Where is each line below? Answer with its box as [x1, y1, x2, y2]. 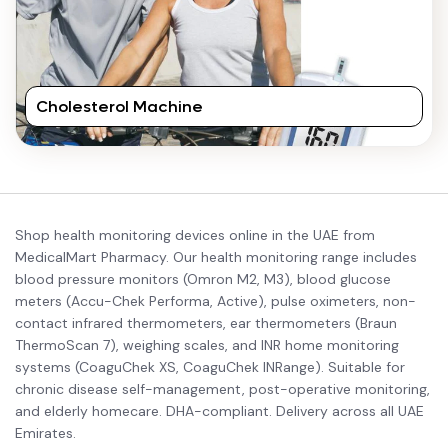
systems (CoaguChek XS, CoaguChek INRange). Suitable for [15, 358, 405, 376]
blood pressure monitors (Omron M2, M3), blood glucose [15, 270, 391, 288]
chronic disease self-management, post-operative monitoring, [15, 380, 430, 398]
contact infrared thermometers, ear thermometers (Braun [15, 314, 397, 332]
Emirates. [15, 424, 76, 442]
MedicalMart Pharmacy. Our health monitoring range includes [15, 248, 417, 266]
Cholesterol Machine [36, 96, 203, 117]
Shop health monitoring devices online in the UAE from [15, 226, 375, 244]
